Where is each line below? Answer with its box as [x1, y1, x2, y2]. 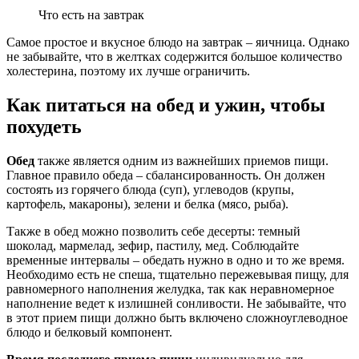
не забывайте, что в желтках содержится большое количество [6, 50, 342, 64]
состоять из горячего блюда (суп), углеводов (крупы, [6, 182, 294, 196]
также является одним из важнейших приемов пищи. [38, 153, 329, 167]
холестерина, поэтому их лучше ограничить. [6, 64, 250, 79]
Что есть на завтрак [38, 8, 144, 22]
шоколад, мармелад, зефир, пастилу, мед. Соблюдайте [6, 238, 299, 252]
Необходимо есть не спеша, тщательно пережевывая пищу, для [6, 267, 349, 281]
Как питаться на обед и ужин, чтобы [6, 95, 325, 116]
